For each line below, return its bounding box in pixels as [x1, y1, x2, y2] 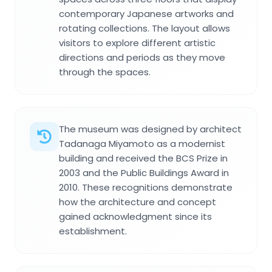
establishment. [59, 225, 127, 238]
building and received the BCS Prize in [59, 152, 228, 165]
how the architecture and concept [59, 195, 216, 209]
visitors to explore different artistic [59, 36, 216, 50]
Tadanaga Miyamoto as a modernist [59, 137, 225, 151]
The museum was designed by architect [59, 123, 242, 136]
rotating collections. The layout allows [59, 22, 230, 35]
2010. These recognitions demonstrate [59, 181, 233, 194]
